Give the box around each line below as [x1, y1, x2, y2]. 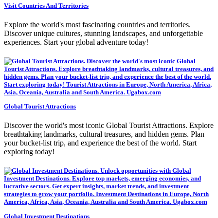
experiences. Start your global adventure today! [4, 37, 148, 46]
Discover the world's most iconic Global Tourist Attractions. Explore [4, 121, 214, 130]
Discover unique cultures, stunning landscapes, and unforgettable [4, 29, 203, 37]
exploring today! [4, 147, 54, 156]
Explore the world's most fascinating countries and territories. [4, 20, 191, 29]
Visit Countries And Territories [4, 1, 89, 9]
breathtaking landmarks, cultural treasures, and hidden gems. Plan [4, 130, 204, 139]
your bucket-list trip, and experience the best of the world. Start [4, 139, 197, 147]
